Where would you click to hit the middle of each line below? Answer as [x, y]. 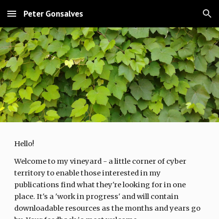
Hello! [24, 144]
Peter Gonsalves [53, 13]
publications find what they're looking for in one [100, 185]
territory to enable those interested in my [88, 173]
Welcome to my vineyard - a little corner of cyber [100, 161]
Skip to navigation [181, 18]
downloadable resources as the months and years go [108, 208]
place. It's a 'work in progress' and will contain [97, 197]
